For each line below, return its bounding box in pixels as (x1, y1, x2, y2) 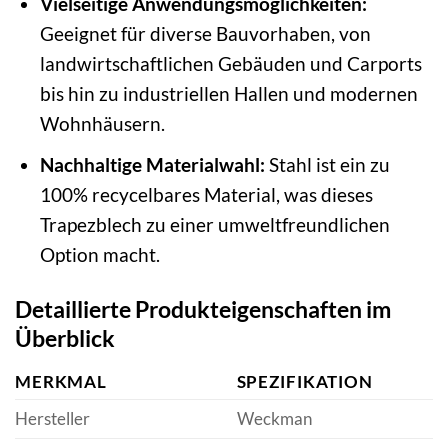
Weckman (236, 407, 312, 429)
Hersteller (15, 407, 90, 429)
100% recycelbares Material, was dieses (39, 183, 373, 207)
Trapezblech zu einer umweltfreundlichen (39, 213, 390, 237)
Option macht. (39, 243, 160, 267)
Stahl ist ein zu (264, 153, 390, 177)
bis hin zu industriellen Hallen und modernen (39, 81, 418, 105)
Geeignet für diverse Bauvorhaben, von (39, 21, 371, 45)
